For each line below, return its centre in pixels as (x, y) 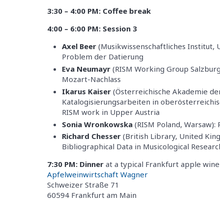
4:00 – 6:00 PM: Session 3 (92, 29)
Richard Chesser (91, 136)
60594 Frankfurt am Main (92, 195)
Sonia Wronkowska (97, 124)
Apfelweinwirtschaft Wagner (97, 175)
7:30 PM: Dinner (75, 164)
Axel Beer (79, 46)
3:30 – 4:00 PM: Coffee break (99, 11)
